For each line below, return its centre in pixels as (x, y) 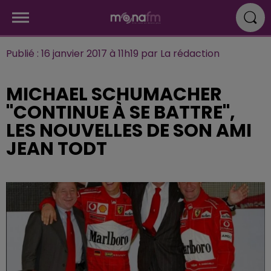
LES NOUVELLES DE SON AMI (129, 131)
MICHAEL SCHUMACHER (114, 94)
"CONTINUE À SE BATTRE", (121, 113)
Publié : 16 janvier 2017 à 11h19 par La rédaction (113, 54)
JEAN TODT (57, 149)
